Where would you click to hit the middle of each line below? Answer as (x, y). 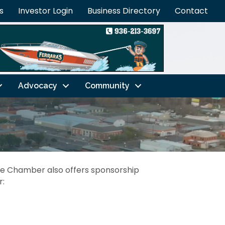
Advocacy (37, 85)
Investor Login (45, 11)
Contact (191, 11)
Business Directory (124, 11)
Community (107, 85)
